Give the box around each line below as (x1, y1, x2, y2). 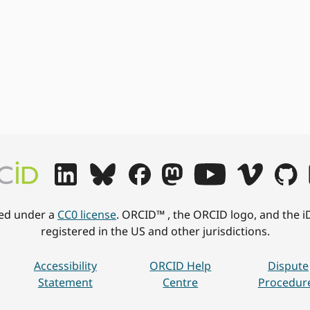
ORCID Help (149, 258, 212, 273)
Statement (37, 275, 93, 290)
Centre (163, 275, 199, 290)
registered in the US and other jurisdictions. (40, 224, 270, 239)
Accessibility (33, 258, 97, 273)
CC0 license (57, 207, 116, 222)
